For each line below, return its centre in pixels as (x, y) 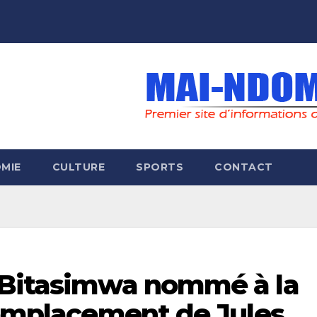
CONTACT (244, 167)
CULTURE (78, 167)
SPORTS (160, 167)
